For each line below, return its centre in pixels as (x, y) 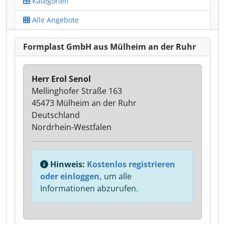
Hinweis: (68, 164)
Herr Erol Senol (61, 79)
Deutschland (56, 115)
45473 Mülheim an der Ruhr (84, 103)
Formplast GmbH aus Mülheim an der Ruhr (109, 47)
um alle (117, 176)
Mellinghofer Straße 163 (77, 91)
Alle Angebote (54, 20)
